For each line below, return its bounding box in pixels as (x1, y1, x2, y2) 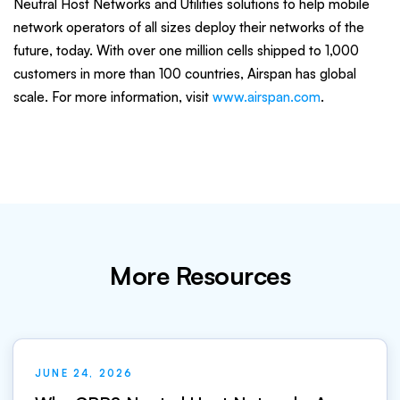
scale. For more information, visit (13, 87, 212, 105)
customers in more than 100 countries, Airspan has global (13, 64, 356, 82)
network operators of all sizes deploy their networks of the (13, 18, 364, 36)
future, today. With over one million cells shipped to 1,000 (13, 41, 359, 59)
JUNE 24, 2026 (35, 366, 134, 379)
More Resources (110, 260, 290, 292)
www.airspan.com (212, 87, 321, 105)
